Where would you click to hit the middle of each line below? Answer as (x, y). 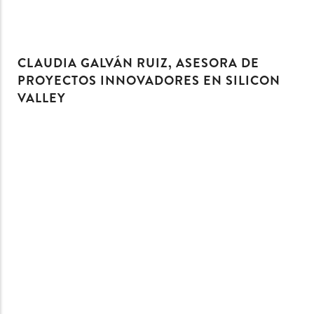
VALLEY (42, 98)
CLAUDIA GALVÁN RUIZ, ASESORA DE (138, 63)
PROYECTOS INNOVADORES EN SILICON (149, 81)
